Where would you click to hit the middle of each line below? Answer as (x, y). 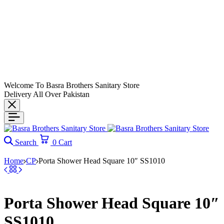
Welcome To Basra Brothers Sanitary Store (72, 85)
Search (26, 142)
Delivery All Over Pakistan (47, 94)
